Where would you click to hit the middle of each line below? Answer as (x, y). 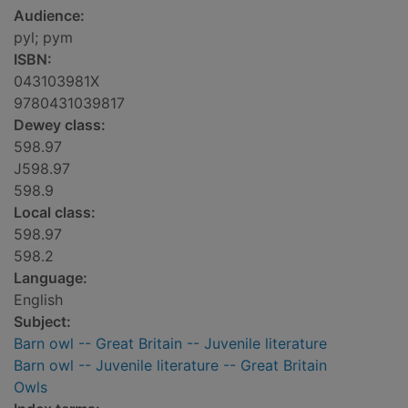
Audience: (49, 16)
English (38, 300)
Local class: (55, 213)
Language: (51, 278)
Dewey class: (60, 125)
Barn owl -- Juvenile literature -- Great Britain (170, 366)
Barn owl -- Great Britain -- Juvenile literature (170, 344)
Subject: (42, 322)
